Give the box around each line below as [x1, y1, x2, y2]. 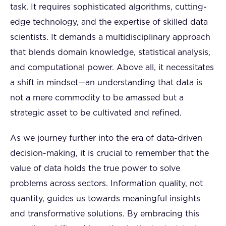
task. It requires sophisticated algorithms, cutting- [10, 3, 207, 11]
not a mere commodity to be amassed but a [10, 94, 184, 102]
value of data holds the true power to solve [10, 164, 180, 173]
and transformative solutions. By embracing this [10, 210, 199, 218]
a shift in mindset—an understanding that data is [10, 79, 202, 87]
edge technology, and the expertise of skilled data [10, 18, 208, 26]
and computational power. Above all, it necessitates [10, 64, 214, 72]
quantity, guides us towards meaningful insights [10, 195, 200, 203]
